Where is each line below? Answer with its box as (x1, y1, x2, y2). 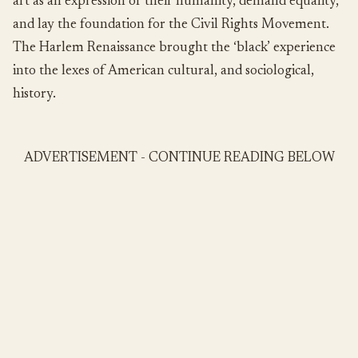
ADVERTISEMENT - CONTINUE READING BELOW (23, 152, 335, 166)
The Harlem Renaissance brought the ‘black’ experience (13, 42, 336, 56)
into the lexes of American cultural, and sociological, (13, 65, 314, 79)
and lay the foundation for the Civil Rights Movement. (13, 18, 329, 33)
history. (13, 88, 56, 102)
